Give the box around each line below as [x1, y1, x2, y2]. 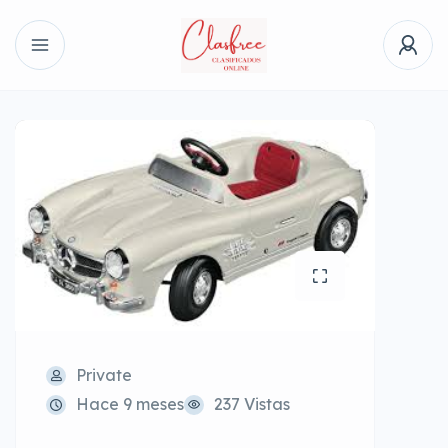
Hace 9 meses [76, 394, 184, 415]
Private [76, 365, 132, 386]
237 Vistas [214, 394, 290, 415]
